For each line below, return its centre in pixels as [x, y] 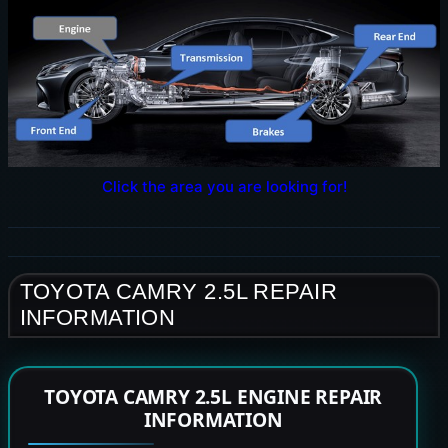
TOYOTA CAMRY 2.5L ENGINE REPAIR [213, 397]
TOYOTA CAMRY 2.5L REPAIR [178, 292]
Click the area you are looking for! [224, 186]
